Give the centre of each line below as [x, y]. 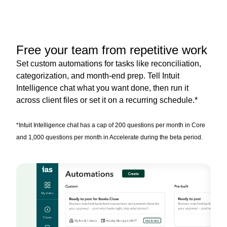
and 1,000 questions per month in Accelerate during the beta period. [109, 137]
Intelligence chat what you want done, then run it [102, 88]
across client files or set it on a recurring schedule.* [107, 100]
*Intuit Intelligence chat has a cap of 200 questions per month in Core [111, 125]
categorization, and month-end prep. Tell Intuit [98, 75]
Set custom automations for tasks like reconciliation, [109, 63]
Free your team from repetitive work [112, 50]
